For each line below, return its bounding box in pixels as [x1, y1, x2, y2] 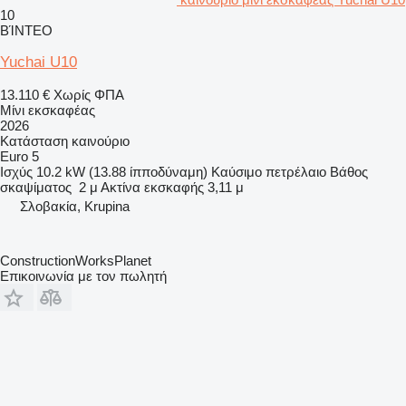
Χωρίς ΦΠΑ [53, 87, 124, 103]
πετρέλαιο [266, 164, 326, 180]
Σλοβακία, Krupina [20, 198, 130, 215]
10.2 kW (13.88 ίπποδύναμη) [36, 164, 208, 180]
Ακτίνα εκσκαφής [101, 179, 204, 196]
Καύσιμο [211, 164, 262, 180]
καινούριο [72, 133, 130, 150]
